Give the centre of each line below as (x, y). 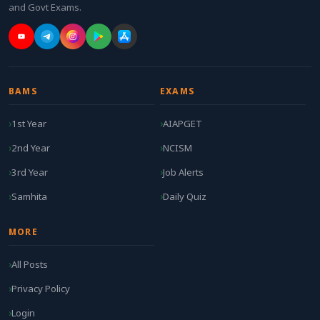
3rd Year (30, 172)
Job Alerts (183, 172)
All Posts (30, 264)
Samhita (29, 196)
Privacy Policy (41, 289)
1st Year (29, 124)
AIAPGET (182, 124)
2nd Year (31, 148)
